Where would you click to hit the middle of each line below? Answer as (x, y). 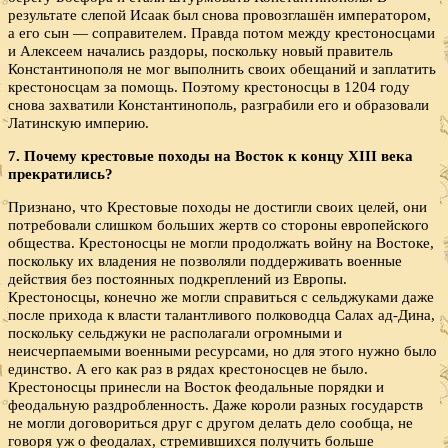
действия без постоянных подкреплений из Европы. (177, 279)
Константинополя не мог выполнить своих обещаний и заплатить (222, 68)
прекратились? (60, 173)
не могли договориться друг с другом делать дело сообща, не (210, 423)
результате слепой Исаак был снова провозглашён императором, (219, 14)
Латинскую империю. (78, 122)
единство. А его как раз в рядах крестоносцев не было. (188, 369)
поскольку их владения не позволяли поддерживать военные (205, 261)
